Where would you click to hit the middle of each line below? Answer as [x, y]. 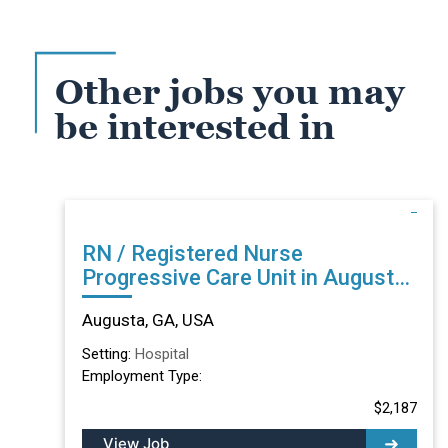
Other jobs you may [230, 92]
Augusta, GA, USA [147, 319]
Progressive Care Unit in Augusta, [246, 277]
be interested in [195, 127]
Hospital [161, 353]
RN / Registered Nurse [192, 253]
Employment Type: [141, 375]
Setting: [108, 353]
